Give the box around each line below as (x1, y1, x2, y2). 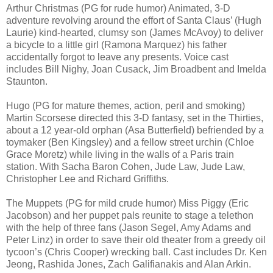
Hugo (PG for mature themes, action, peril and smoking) (6, 100, 245, 111)
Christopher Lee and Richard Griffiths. (6, 173, 169, 184)
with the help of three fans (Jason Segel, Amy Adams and (6, 222, 251, 233)
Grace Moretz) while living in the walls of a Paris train (6, 149, 234, 160)
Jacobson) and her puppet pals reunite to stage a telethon (6, 210, 253, 221)
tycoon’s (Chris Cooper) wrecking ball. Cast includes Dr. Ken (6, 246, 267, 257)
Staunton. (6, 76, 48, 87)
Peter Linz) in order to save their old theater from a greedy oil (6, 234, 266, 245)
